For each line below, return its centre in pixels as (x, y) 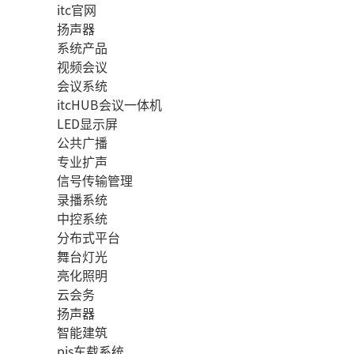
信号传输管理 (95, 180)
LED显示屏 (87, 123)
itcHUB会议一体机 (109, 104)
